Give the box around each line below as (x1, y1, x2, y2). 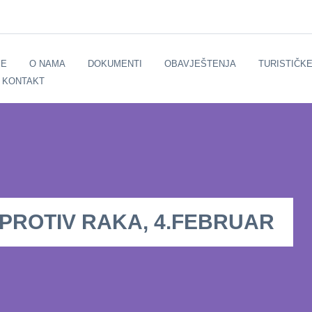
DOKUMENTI (87, 58, 142, 69)
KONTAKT (1, 76, 45, 86)
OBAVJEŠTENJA (164, 58, 236, 69)
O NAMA (29, 58, 65, 69)
